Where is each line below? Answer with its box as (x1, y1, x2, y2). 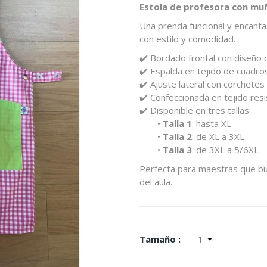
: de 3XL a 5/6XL (192, 144, 259, 156)
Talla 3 (163, 144, 192, 156)
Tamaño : (139, 233, 181, 245)
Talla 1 (163, 117, 192, 129)
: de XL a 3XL (192, 131, 244, 142)
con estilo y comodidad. (139, 33, 235, 45)
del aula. (139, 176, 172, 188)
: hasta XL (192, 117, 231, 129)
